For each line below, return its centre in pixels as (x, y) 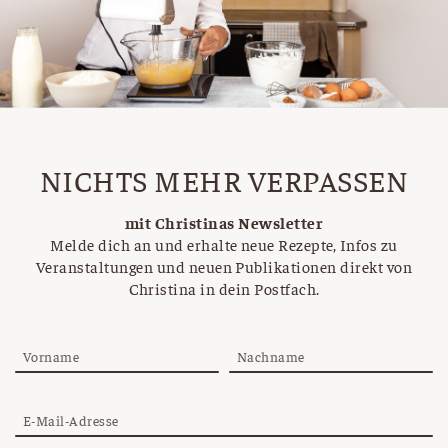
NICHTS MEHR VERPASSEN (224, 179)
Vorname (51, 356)
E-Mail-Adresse (71, 420)
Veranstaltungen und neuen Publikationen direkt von (223, 266)
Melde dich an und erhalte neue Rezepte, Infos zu (224, 244)
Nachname (271, 356)
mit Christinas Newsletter (224, 222)
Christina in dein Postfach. (224, 288)
